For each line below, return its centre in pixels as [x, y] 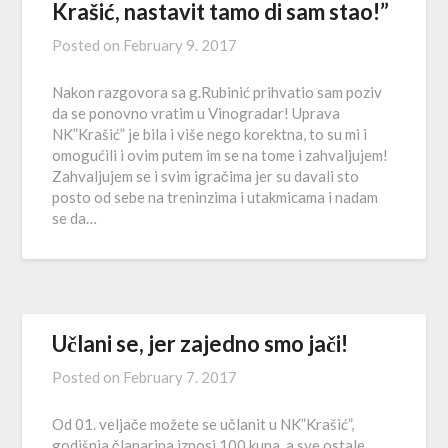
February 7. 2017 [180, 377]
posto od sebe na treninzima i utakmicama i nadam [215, 197]
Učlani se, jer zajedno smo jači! [200, 343]
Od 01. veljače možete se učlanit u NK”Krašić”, [203, 424]
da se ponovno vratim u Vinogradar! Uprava [196, 113]
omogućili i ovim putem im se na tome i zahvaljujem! [220, 155]
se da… [75, 218]
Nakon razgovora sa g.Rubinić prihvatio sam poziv [217, 92]
